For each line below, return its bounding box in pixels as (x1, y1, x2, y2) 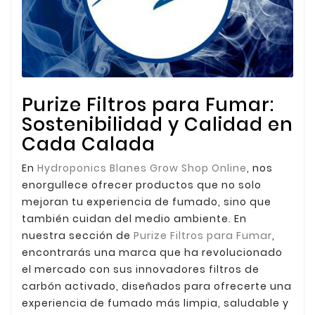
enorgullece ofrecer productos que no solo (22, 177, 262, 192)
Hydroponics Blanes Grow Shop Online (37, 160, 247, 175)
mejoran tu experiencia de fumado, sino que (22, 194, 271, 209)
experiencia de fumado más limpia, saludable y (22, 295, 289, 310)
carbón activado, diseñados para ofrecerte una (22, 278, 292, 293)
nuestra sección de (22, 228, 134, 243)
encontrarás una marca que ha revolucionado (22, 245, 283, 259)
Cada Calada (22, 131, 155, 157)
